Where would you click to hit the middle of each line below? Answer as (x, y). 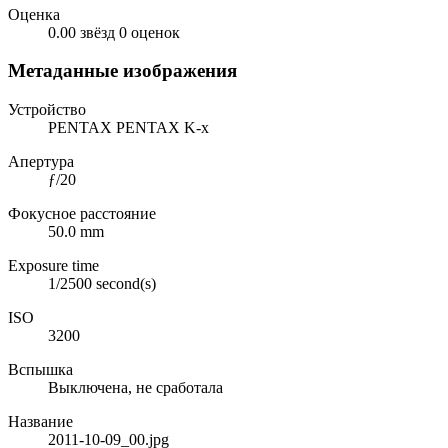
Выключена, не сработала (135, 388)
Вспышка (40, 370)
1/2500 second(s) (102, 284)
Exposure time (53, 266)
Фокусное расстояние (82, 214)
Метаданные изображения (122, 71)
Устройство (47, 110)
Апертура (41, 162)
